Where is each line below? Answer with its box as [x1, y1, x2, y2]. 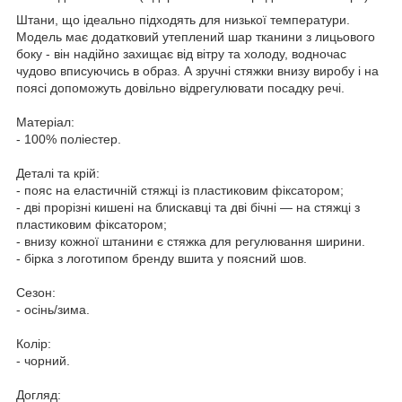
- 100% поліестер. [16, 131, 121, 146]
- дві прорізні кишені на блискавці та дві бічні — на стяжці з [16, 199, 360, 214]
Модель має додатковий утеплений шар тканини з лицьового [16, 29, 375, 44]
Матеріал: [16, 114, 74, 129]
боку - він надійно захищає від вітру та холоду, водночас [16, 46, 346, 61]
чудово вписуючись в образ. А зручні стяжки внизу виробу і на [16, 63, 379, 78]
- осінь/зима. [16, 301, 90, 317]
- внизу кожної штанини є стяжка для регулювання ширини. [16, 233, 365, 249]
